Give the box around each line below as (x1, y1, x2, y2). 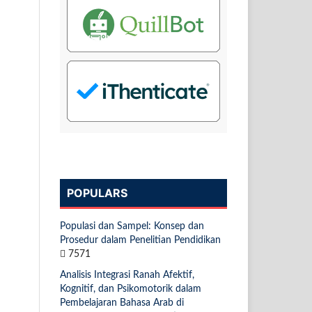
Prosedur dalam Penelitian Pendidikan (60, 235, 221, 245)
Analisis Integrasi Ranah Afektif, (60, 270, 194, 280)
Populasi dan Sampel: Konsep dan (60, 221, 204, 231)
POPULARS (67, 185, 127, 200)
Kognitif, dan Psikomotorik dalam (60, 283, 201, 294)
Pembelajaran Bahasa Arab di (60, 297, 184, 308)
